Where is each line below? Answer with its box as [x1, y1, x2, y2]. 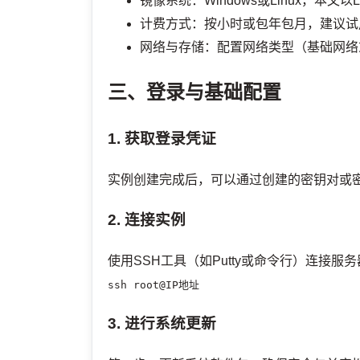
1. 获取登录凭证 [108, 130, 217, 148]
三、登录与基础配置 [108, 80, 282, 103]
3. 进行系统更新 [108, 315, 217, 333]
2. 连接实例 [108, 211, 186, 228]
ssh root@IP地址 [108, 278, 200, 291]
